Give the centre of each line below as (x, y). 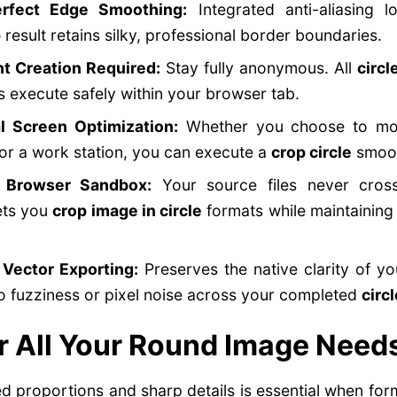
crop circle (311, 152)
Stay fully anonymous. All (259, 68)
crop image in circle (128, 210)
